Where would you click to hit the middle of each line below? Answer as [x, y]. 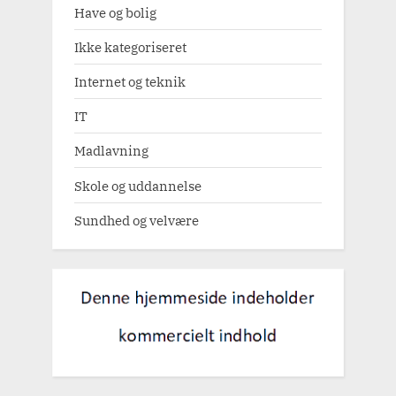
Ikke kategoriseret [130, 46]
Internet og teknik [130, 82]
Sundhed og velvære [137, 220]
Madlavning [111, 151]
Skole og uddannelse [138, 185]
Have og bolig [115, 12]
